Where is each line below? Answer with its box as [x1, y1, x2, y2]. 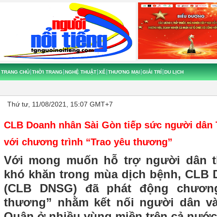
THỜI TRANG [32, 69, 62, 75]
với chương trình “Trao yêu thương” [4, 137, 172, 147]
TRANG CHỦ [1, 69, 30, 75]
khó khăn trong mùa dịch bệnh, [4, 168, 186, 181]
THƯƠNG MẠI [108, 69, 140, 75]
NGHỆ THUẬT [65, 69, 96, 75]
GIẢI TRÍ [142, 69, 162, 75]
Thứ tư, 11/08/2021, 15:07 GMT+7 [7, 100, 113, 108]
